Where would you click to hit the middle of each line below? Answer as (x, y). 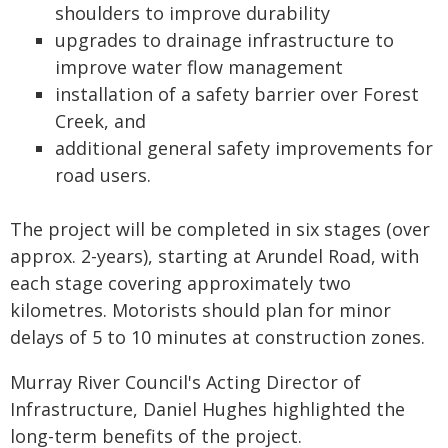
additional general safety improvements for (244, 148)
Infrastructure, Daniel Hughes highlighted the (207, 409)
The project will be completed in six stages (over (220, 229)
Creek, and (100, 121)
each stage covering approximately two (180, 283)
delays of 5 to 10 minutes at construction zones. (217, 337)
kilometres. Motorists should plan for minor (200, 310)
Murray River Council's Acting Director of (185, 382)
